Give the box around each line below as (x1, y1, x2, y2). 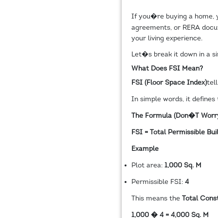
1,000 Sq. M (164, 162, 201, 169)
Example (131, 145, 159, 153)
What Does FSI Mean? (131, 65, 203, 73)
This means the (131, 195, 182, 202)
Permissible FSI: (131, 178, 185, 186)
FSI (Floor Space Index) (131, 79, 207, 87)
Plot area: (131, 162, 164, 169)
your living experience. (131, 35, 202, 42)
